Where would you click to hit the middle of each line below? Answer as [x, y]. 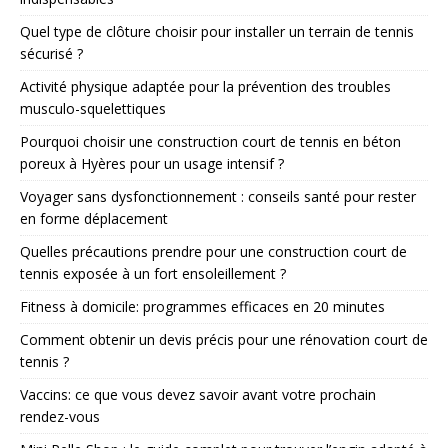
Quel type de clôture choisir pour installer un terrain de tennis [217, 31]
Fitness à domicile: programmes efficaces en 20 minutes [202, 306]
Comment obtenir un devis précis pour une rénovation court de [224, 339]
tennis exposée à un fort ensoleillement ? [153, 273]
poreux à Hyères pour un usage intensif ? [152, 163]
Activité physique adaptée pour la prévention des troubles [205, 86]
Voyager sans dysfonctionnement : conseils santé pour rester [218, 196]
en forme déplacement [94, 218]
